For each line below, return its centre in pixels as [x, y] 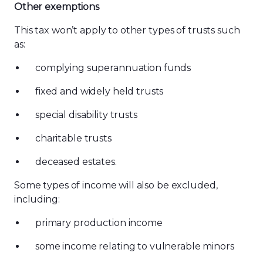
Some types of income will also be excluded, [116, 185]
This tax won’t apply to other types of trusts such [127, 30]
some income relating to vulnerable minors [136, 246]
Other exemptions [57, 7]
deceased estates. [77, 162]
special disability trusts [87, 115]
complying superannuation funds [114, 68]
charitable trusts [73, 138]
